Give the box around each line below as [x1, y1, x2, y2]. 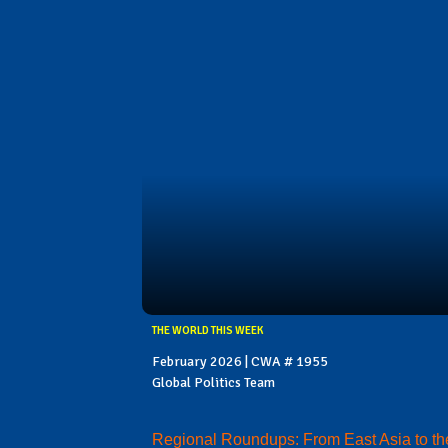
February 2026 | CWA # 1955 [152, 352, 328, 370]
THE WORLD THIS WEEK [152, 323, 263, 337]
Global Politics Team [152, 373, 275, 391]
